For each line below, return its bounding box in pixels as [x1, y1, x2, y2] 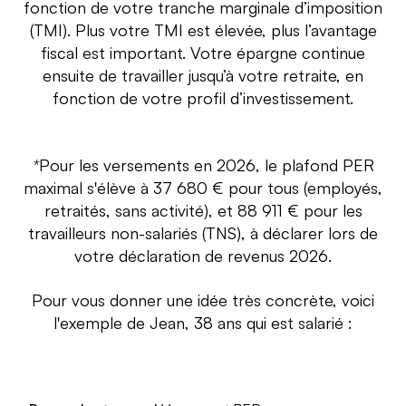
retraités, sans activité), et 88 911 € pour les [43, 200, 362, 221]
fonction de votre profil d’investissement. [53, 88, 353, 109]
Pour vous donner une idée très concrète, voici [32, 290, 374, 311]
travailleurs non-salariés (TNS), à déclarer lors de [28, 223, 378, 244]
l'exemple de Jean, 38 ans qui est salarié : [53, 313, 353, 333]
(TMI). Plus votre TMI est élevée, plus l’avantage [29, 20, 377, 41]
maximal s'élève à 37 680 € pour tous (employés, [24, 178, 382, 198]
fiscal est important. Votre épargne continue [41, 43, 365, 63]
